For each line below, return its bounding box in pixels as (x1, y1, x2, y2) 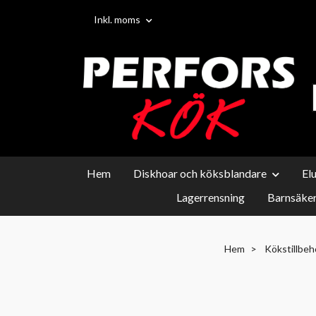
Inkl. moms (94, 13, 142, 25)
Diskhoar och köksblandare (133, 166, 267, 180)
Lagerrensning (176, 190, 245, 204)
